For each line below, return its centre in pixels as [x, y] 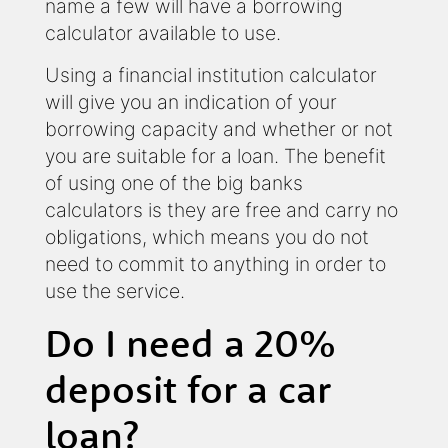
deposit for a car [188, 389]
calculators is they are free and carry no [221, 210]
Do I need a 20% [190, 343]
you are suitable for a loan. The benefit [215, 156]
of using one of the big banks [174, 183]
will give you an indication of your [191, 102]
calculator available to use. [163, 33]
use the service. [115, 291]
